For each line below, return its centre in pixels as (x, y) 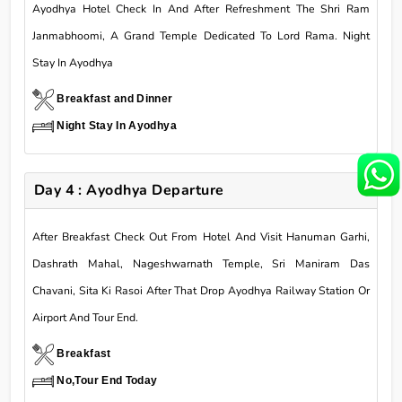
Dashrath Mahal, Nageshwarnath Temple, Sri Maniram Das (201, 264)
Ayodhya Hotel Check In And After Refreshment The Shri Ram (201, 9)
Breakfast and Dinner (115, 99)
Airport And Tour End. (85, 318)
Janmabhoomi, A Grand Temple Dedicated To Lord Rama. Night (201, 36)
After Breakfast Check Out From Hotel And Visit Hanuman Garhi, (201, 237)
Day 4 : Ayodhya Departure (129, 191)
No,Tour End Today (107, 381)
